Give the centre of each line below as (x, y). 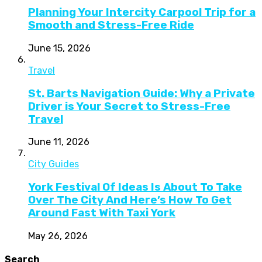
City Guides (54, 164)
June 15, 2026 (59, 48)
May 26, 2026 (58, 236)
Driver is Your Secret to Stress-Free (129, 106)
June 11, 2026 (59, 142)
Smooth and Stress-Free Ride (111, 25)
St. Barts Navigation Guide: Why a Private (142, 93)
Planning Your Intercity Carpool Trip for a (142, 13)
